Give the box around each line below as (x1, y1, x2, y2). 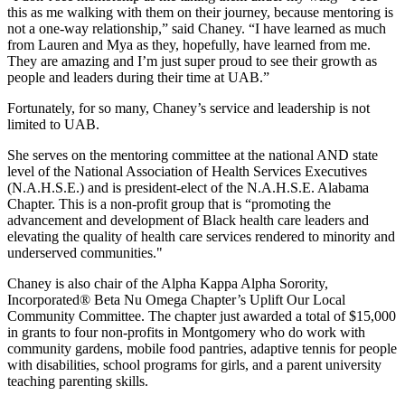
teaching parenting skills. (7, 373, 148, 390)
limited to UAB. (7, 117, 99, 133)
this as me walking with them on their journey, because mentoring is (7, 5, 393, 21)
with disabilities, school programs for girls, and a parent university (7, 357, 381, 373)
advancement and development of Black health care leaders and (7, 212, 369, 229)
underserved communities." (7, 245, 163, 261)
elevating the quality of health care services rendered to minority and (7, 229, 395, 245)
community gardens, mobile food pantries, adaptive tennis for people (7, 341, 397, 357)
